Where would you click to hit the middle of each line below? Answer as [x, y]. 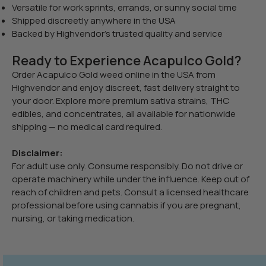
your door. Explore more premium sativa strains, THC [121, 100]
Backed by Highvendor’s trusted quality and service [117, 33]
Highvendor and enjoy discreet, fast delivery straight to [126, 87]
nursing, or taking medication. [73, 218]
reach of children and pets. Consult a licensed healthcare [130, 192]
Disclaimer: [37, 153]
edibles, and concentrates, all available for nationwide [124, 113]
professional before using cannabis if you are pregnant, [126, 205]
